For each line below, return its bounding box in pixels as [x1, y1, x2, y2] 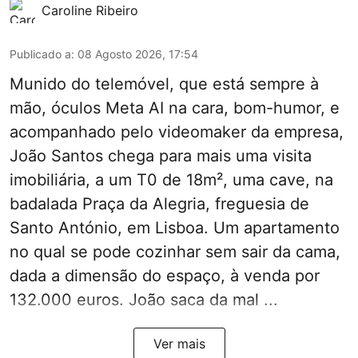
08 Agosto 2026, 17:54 [78, 47, 198, 62]
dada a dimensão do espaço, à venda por [10, 266, 320, 286]
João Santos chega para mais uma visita [10, 146, 312, 166]
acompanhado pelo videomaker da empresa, [10, 122, 344, 142]
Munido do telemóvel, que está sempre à [10, 74, 319, 94]
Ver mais [153, 336, 205, 352]
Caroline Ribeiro [42, 2, 138, 19]
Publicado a [10, 47, 71, 62]
